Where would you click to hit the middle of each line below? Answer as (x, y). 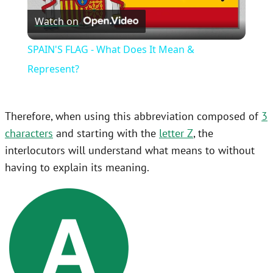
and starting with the (106, 133)
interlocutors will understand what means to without (130, 150)
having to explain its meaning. (77, 167)
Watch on (56, 21)
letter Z (176, 133)
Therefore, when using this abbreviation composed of (133, 116)
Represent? (53, 69)
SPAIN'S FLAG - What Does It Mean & (111, 49)
